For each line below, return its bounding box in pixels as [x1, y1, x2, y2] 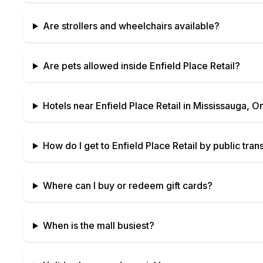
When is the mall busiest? [42, 220, 154, 231]
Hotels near [42, 100, 96, 112]
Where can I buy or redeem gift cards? [42, 180, 213, 191]
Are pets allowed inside [42, 60, 150, 72]
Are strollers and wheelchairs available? [42, 20, 220, 32]
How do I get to [42, 140, 112, 151]
